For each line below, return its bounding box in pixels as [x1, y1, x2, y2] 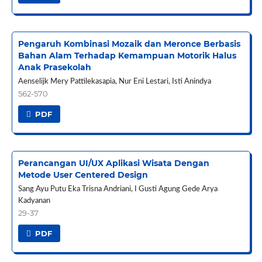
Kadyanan [18, 197, 50, 205]
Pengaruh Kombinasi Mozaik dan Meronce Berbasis [18, 39, 240, 50]
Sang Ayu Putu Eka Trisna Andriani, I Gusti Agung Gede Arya [18, 185, 218, 194]
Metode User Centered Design [18, 170, 148, 181]
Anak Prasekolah [18, 62, 91, 73]
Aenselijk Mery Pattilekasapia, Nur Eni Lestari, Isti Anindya [18, 78, 211, 86]
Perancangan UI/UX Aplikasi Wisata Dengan [18, 158, 209, 169]
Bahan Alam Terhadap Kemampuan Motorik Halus [18, 50, 236, 61]
